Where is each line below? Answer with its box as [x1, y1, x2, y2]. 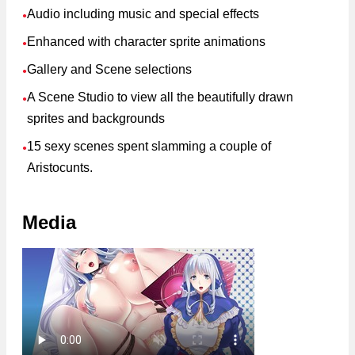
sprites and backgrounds [27, 111, 165, 125]
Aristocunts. [27, 160, 93, 174]
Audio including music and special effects [27, 6, 259, 21]
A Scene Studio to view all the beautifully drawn [27, 90, 293, 104]
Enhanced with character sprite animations [27, 34, 265, 48]
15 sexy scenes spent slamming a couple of [27, 139, 271, 153]
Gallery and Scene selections [27, 62, 192, 76]
